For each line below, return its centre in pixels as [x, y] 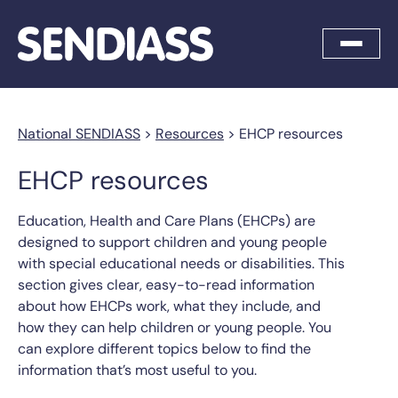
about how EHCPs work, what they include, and [169, 306]
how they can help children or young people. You [175, 327]
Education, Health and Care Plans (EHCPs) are [167, 220]
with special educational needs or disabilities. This [181, 263]
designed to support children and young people [172, 242]
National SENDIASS [79, 133]
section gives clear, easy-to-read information [166, 284]
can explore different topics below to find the [164, 348]
